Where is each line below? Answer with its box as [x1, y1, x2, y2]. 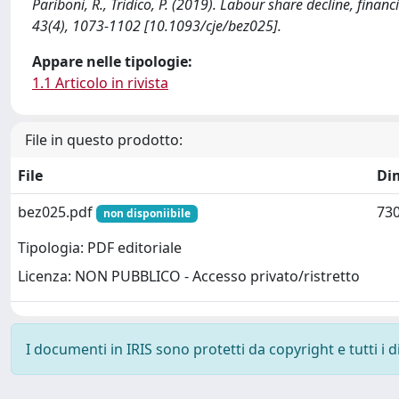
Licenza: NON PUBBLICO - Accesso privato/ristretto [18, 266, 360, 287]
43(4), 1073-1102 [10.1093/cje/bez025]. [32, 16, 281, 36]
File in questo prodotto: [25, 130, 183, 150]
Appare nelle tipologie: [32, 52, 192, 71]
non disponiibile [102, 206, 191, 221]
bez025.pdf [18, 202, 96, 222]
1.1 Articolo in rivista [32, 73, 168, 93]
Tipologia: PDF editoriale [18, 238, 182, 258]
